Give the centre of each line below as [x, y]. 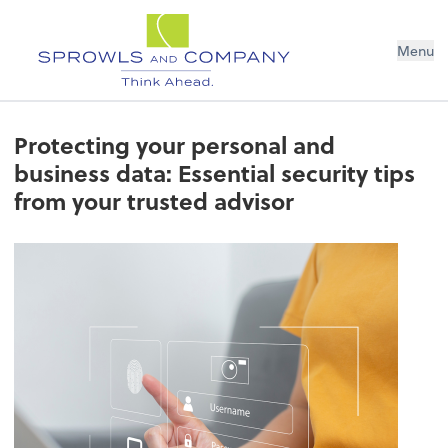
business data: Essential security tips [215, 172]
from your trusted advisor [154, 200]
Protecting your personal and [175, 144]
